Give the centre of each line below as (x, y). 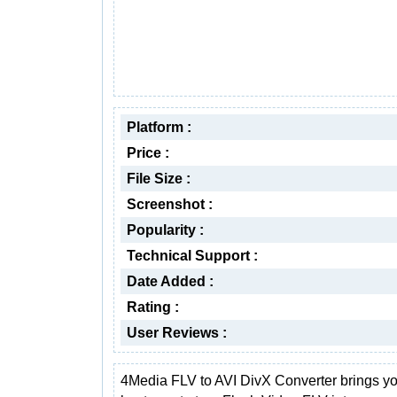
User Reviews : (177, 333)
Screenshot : (170, 204)
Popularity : (165, 230)
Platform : (159, 127)
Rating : (153, 307)
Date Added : (170, 281)
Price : (148, 153)
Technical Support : (192, 256)
